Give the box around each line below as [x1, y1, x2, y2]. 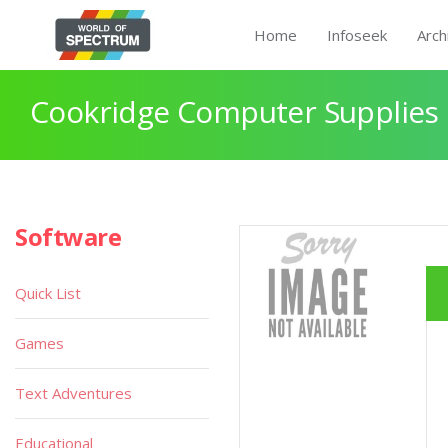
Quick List [15, 283, 81, 303]
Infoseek [327, 25, 387, 45]
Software [15, 220, 122, 253]
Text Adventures [15, 383, 132, 403]
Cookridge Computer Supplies [30, 91, 439, 132]
